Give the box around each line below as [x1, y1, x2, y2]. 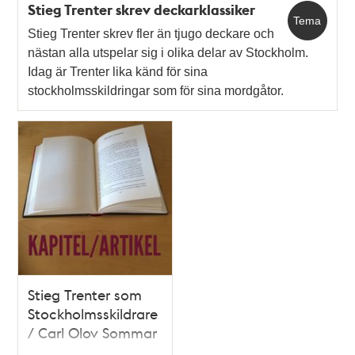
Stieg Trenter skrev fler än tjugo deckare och [28, 27, 275, 41]
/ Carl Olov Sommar [28, 323, 158, 342]
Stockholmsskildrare [28, 303, 158, 323]
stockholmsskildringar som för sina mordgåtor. [28, 84, 284, 98]
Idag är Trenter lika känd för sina [28, 65, 208, 79]
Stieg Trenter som [28, 284, 143, 303]
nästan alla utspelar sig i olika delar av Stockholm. [28, 46, 309, 60]
